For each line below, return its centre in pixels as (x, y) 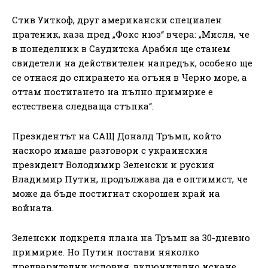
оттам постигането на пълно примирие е (112, 91)
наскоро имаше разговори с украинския (110, 150)
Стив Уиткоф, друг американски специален (117, 19)
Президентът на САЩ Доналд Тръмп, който (117, 135)
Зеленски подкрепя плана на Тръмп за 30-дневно (131, 237)
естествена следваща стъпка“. (83, 106)
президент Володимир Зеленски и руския (113, 164)
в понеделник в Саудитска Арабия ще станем (121, 48)
